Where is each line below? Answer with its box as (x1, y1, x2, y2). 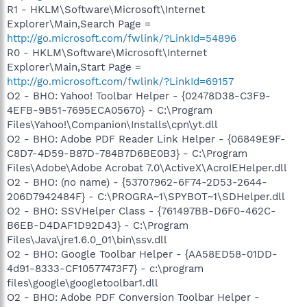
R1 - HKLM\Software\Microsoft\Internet (7, 3, 205, 16)
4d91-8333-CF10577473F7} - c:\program (7, 262, 204, 275)
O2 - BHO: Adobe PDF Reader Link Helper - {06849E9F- (7, 132, 286, 145)
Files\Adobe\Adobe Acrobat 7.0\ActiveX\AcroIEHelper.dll (7, 161, 287, 174)
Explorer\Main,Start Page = (7, 60, 141, 73)
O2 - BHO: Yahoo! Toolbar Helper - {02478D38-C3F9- (7, 89, 271, 102)
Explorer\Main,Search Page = (7, 17, 151, 30)
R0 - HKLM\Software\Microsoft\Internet (7, 46, 207, 59)
